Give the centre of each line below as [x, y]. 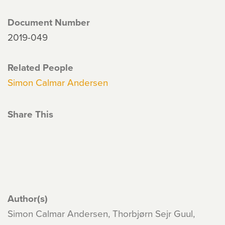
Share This [30, 114]
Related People [40, 67]
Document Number [49, 22]
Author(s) [28, 198]
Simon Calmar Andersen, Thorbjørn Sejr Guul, [101, 213]
